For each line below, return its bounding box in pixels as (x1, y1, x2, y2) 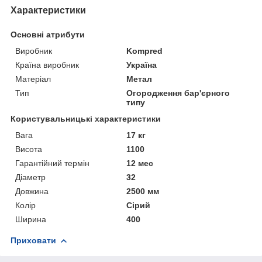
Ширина (15, 214, 46, 224)
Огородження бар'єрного (126, 88, 230, 98)
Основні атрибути (11, 29, 85, 39)
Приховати (11, 235, 56, 245)
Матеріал (15, 74, 51, 84)
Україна (126, 60, 157, 70)
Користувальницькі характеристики (11, 113, 161, 123)
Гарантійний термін (15, 158, 89, 168)
